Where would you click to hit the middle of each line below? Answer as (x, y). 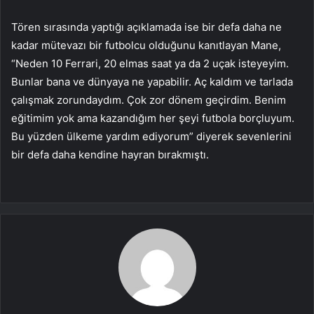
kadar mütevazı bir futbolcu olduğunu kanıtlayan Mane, (146, 46)
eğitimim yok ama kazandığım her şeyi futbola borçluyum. (153, 118)
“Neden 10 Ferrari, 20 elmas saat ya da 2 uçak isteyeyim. (150, 64)
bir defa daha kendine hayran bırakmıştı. (110, 155)
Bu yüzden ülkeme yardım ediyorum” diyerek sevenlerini (151, 137)
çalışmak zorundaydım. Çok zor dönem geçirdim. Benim (149, 100)
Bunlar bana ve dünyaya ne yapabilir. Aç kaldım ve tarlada (152, 82)
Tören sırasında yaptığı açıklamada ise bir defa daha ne (146, 27)
